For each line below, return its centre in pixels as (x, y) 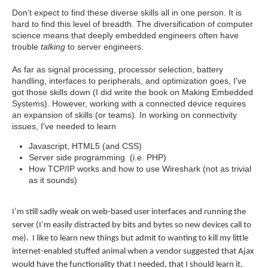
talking (53, 46)
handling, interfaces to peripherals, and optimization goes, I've (129, 80)
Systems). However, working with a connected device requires (129, 103)
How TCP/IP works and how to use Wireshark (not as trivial (140, 168)
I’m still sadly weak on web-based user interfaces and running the (129, 212)
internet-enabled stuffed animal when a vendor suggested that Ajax (133, 251)
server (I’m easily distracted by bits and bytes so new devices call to (132, 225)
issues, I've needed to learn (64, 126)
